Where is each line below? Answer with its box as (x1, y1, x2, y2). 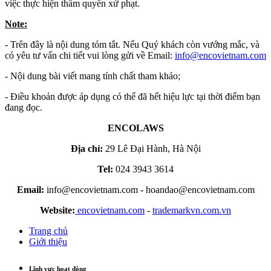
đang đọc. (5, 102, 42, 113)
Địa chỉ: (70, 143, 103, 154)
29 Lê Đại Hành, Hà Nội (105, 143, 201, 154)
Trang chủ (29, 225, 68, 236)
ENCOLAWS (107, 122, 164, 133)
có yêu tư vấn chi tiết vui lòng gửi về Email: (5, 50, 175, 60)
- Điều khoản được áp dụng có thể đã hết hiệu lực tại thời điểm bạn (5, 91, 260, 102)
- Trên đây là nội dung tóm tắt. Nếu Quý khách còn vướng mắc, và (5, 39, 260, 50)
